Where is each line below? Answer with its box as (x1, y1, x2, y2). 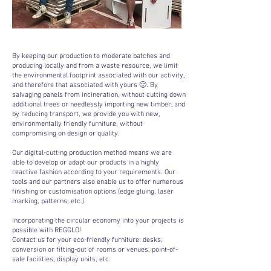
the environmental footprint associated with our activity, (12, 71, 185, 80)
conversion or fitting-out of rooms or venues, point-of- (12, 246, 178, 254)
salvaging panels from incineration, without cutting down (12, 91, 186, 99)
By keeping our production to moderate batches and (12, 52, 170, 60)
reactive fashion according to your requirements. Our (12, 168, 175, 177)
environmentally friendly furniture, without (12, 120, 143, 128)
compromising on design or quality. (12, 129, 120, 138)
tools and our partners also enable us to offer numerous (12, 178, 183, 186)
